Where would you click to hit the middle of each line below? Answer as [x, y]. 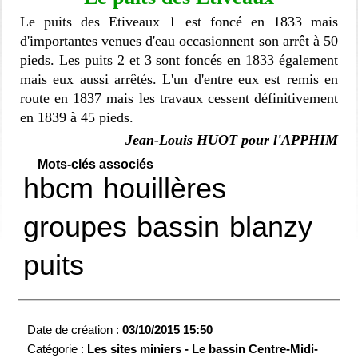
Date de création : [75, 330]
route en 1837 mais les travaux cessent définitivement [179, 99]
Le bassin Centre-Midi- [255, 349]
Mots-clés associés [96, 165]
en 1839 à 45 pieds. [77, 118]
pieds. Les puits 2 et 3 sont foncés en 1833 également [179, 60]
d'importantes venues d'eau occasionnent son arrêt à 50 [179, 41]
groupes [76, 227]
